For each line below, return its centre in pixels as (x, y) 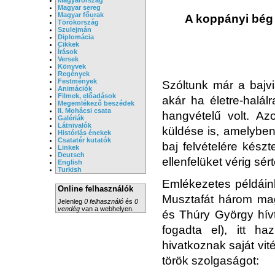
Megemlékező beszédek (96, 103)
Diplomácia (76, 37)
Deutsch (71, 154)
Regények (74, 73)
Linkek (68, 147)
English (70, 162)
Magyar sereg (79, 7)
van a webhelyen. (107, 208)
